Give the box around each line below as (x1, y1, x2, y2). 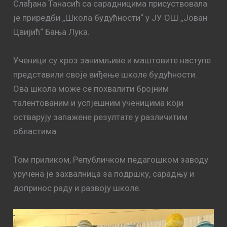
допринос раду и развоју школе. (13, 182, 141, 193)
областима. (13, 126, 59, 136)
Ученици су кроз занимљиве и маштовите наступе (13, 55, 211, 65)
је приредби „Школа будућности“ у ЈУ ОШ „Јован (13, 12, 208, 23)
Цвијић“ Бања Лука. (13, 26, 90, 37)
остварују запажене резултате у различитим (13, 111, 188, 122)
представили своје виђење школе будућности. (13, 69, 198, 80)
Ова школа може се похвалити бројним (13, 83, 169, 94)
